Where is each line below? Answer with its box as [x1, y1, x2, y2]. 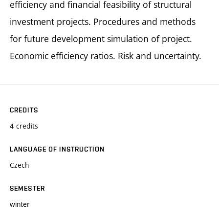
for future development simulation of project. [10, 32, 192, 44]
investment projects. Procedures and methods [10, 15, 196, 27]
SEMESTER [10, 184, 45, 192]
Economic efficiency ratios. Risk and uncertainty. [10, 49, 201, 62]
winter [10, 199, 30, 209]
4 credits [10, 121, 39, 131]
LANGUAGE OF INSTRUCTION [10, 145, 105, 153]
